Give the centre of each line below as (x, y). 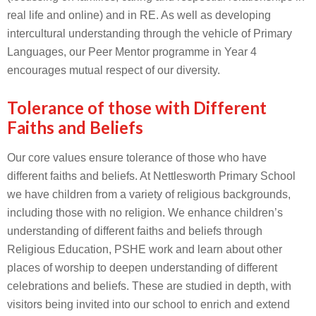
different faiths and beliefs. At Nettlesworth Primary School (151, 176)
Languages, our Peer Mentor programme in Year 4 (132, 52)
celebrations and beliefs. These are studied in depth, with (149, 286)
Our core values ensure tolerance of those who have (137, 158)
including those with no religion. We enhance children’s (145, 213)
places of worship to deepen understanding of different (142, 268)
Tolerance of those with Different (137, 108)
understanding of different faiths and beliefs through (135, 231)
